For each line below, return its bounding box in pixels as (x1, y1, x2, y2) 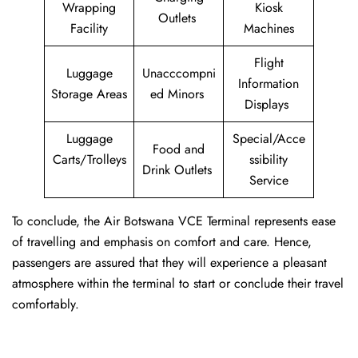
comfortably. (12, 295, 79, 314)
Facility (70, 19, 108, 38)
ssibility (249, 150, 288, 169)
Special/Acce (232, 129, 305, 149)
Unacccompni (141, 64, 216, 83)
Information (238, 74, 299, 93)
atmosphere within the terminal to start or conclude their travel (12, 274, 344, 293)
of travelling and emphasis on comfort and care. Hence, (12, 233, 312, 252)
